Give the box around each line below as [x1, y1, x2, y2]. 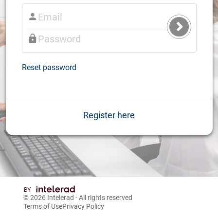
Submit [178, 27, 200, 35]
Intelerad [47, 194, 74, 201]
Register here [83, 109, 135, 120]
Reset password [21, 62, 76, 72]
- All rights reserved [74, 194, 132, 201]
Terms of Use [23, 202, 62, 210]
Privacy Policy [62, 202, 104, 210]
